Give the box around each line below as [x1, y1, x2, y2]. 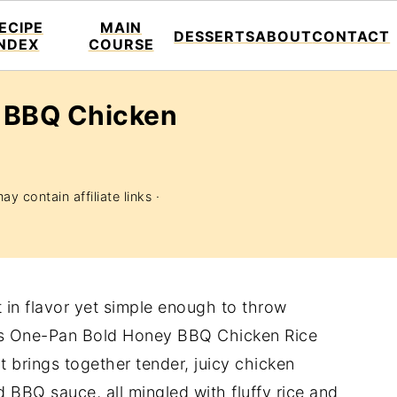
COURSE [88, 35, 154, 53]
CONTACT [312, 27, 391, 45]
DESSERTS [174, 27, 256, 45]
